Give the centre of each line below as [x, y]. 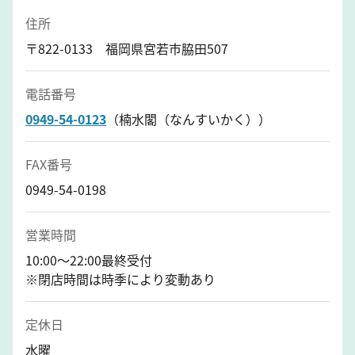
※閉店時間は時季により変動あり [120, 279]
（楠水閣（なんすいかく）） [189, 118]
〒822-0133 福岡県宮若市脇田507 [127, 48]
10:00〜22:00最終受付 [89, 260]
